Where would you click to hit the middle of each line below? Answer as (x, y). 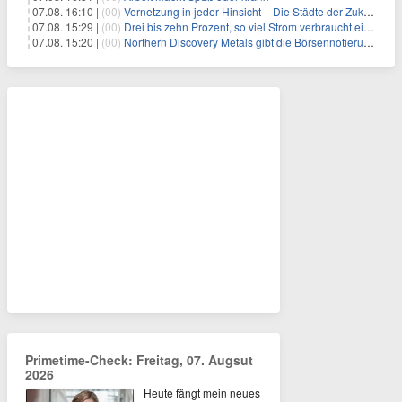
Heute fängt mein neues (202, 392)
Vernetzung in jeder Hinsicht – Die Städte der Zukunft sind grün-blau (244, 11)
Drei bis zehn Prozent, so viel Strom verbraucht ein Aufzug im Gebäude (244, 26)
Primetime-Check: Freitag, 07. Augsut (139, 359)
